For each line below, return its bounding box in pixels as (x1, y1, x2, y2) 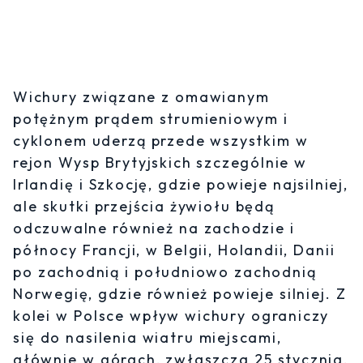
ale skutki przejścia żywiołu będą (13, 197, 275, 216)
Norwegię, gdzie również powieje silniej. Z (13, 284, 347, 304)
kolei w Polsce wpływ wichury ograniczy (13, 306, 330, 326)
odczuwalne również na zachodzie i (13, 219, 295, 238)
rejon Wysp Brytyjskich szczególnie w (13, 153, 308, 173)
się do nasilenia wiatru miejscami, (13, 328, 282, 348)
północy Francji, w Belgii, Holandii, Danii (13, 241, 335, 260)
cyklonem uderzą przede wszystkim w (13, 131, 309, 151)
